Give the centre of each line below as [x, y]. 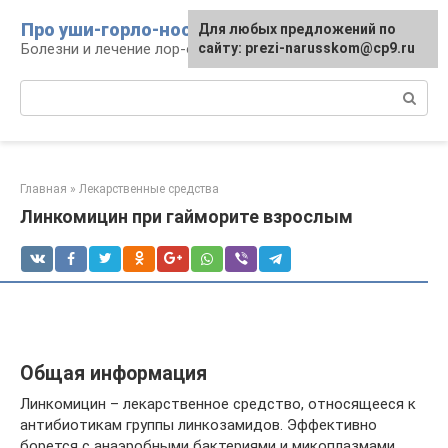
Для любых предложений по [297, 29]
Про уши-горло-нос [106, 29]
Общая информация [113, 374]
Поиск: [43, 90]
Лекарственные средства [149, 189]
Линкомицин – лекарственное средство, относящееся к [218, 404]
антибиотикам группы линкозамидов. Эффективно [198, 425]
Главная [43, 189]
